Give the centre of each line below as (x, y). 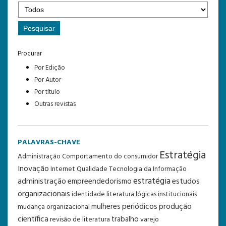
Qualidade (92, 169)
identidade (88, 194)
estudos (186, 181)
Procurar (30, 54)
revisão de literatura (80, 219)
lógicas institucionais (166, 194)
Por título (47, 92)
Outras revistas (55, 104)
